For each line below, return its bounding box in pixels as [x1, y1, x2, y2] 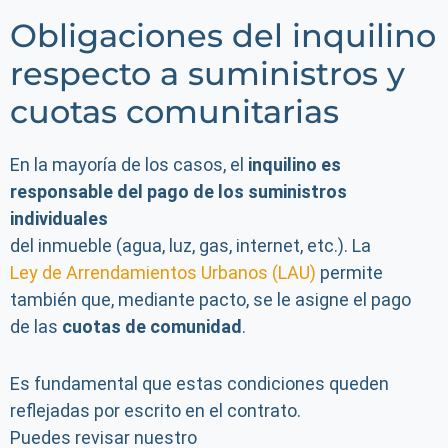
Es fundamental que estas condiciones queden [10, 373, 389, 394]
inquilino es [248, 154, 341, 175]
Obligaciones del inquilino [10, 16, 436, 55]
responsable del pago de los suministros [10, 181, 347, 202]
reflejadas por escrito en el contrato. [10, 400, 301, 421]
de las [10, 316, 62, 337]
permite [316, 262, 383, 283]
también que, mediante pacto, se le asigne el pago [10, 289, 411, 310]
